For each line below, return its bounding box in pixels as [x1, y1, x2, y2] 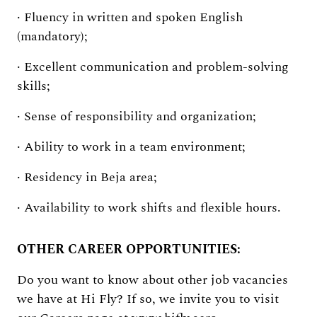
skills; [17, 76, 50, 96]
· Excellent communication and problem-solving [17, 57, 289, 76]
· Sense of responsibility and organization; [17, 107, 256, 126]
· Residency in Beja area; [17, 168, 157, 187]
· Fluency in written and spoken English [17, 8, 243, 27]
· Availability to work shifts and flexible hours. [17, 198, 281, 217]
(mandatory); [17, 27, 88, 46]
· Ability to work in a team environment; [17, 137, 246, 156]
